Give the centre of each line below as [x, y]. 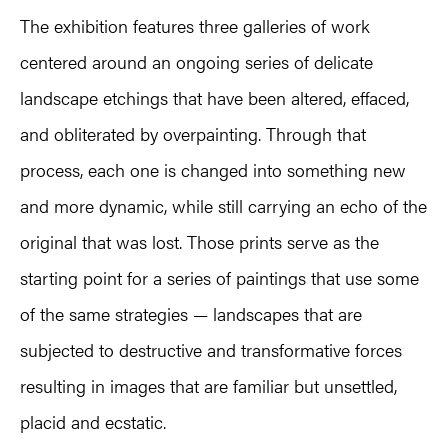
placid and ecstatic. [93, 422]
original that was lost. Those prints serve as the [199, 242]
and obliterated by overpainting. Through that [193, 134]
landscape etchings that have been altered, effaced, [214, 98]
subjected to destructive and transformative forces [211, 350]
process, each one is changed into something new [213, 170]
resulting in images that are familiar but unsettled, [208, 386]
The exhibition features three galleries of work [195, 26]
